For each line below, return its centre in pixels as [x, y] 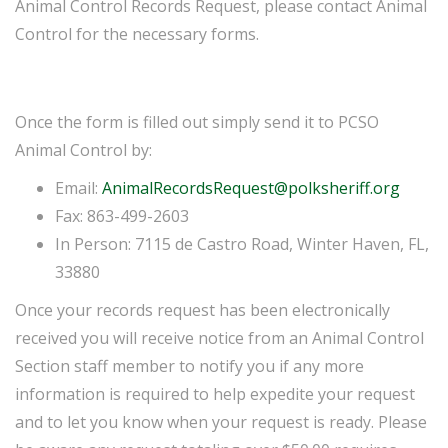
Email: [78, 188]
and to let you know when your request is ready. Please [221, 422]
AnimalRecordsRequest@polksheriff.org [251, 188]
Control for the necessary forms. [137, 34]
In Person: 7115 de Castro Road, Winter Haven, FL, [242, 244]
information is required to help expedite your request [215, 394]
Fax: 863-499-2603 [122, 216]
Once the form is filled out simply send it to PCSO [197, 122]
